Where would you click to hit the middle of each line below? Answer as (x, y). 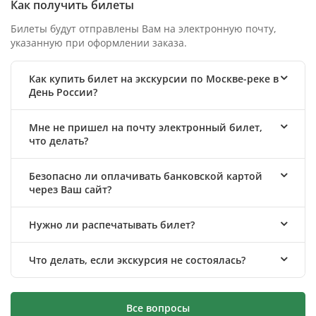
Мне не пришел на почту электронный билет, (146, 127)
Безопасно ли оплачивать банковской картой (146, 176)
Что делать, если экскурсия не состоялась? (137, 260)
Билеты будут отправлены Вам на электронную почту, (144, 28)
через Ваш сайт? (70, 189)
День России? (63, 92)
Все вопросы (158, 308)
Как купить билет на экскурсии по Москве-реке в (154, 78)
